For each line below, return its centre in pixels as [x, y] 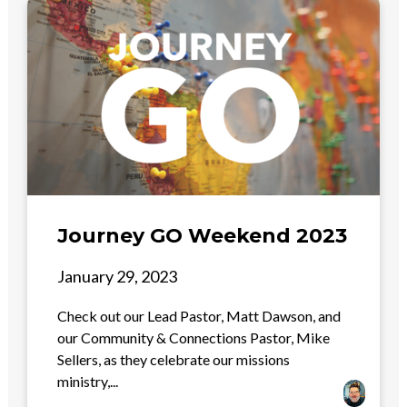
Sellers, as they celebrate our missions [174, 359]
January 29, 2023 [118, 276]
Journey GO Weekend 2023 [203, 236]
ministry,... [88, 381]
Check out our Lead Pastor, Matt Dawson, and [199, 316]
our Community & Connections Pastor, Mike [194, 338]
